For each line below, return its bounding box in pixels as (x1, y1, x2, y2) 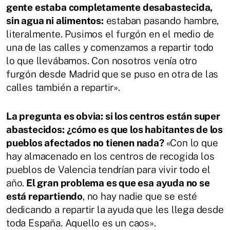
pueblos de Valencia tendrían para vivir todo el (6, 164, 211, 176)
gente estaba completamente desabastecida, (6, 2, 213, 13)
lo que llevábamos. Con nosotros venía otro (6, 55, 198, 67)
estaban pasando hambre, (103, 15, 219, 27)
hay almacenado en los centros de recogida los (6, 150, 215, 162)
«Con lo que (166, 137, 218, 149)
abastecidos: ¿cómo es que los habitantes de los (6, 124, 223, 136)
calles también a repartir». (6, 82, 120, 93)
